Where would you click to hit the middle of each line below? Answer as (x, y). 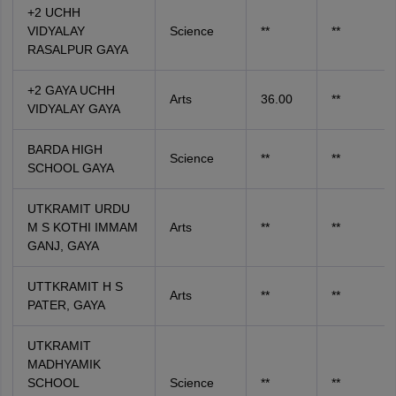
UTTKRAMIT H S (75, 287)
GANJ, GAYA (63, 246)
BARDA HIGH (65, 150)
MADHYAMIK (64, 365)
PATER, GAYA (66, 305)
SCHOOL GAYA (70, 168)
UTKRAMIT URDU (78, 209)
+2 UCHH (53, 13)
